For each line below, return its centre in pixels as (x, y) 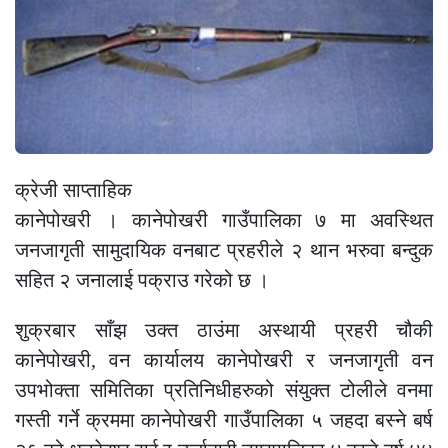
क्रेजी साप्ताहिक (73, 189)
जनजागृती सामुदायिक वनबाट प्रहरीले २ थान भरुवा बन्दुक (224, 249)
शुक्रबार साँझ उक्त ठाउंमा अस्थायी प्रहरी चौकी (224, 330)
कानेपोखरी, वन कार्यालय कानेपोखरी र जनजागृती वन (224, 360)
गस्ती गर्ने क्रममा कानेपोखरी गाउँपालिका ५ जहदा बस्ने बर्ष (224, 420)
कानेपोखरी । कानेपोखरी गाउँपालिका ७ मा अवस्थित (224, 219)
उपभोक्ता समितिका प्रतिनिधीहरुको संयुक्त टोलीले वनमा (224, 390)
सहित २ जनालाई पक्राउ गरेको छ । (142, 279)
